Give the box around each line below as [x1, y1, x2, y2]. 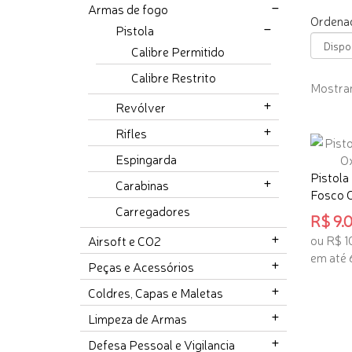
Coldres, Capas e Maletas [88, 284, 223, 302]
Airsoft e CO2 [88, 232, 161, 250]
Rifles [115, 124, 147, 142]
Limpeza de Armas [88, 310, 187, 328]
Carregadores [115, 202, 190, 220]
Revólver [115, 98, 166, 116]
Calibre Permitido [131, 42, 225, 60]
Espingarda [115, 150, 177, 168]
